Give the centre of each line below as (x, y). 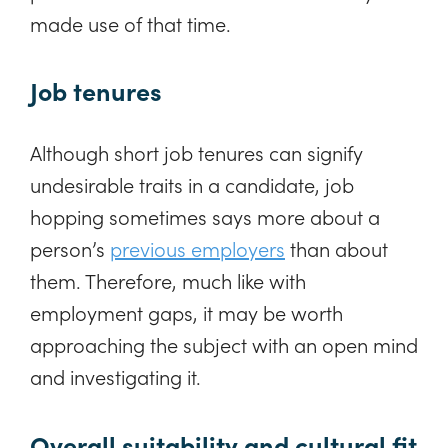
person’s (70, 248)
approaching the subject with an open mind (224, 344)
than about (336, 248)
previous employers (197, 248)
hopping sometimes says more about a (205, 216)
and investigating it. (115, 376)
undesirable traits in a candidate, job (192, 184)
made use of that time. (130, 22)
